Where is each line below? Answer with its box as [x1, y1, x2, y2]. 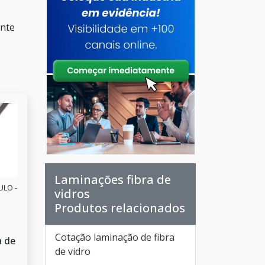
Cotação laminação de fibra [55, 231, 174, 244]
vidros [54, 186, 90, 202]
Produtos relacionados [54, 200, 185, 216]
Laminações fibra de [54, 172, 171, 188]
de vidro [55, 245, 91, 258]
